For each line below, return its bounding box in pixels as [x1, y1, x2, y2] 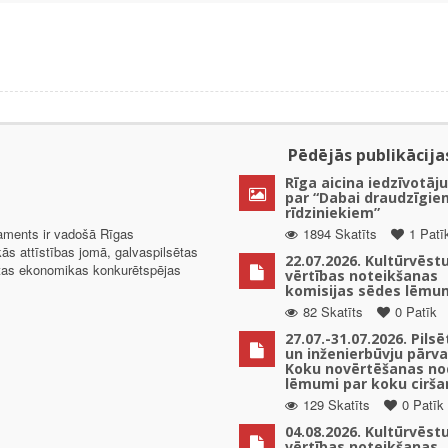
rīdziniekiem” [285, 203, 380, 223]
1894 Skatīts [303, 224, 377, 244]
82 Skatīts [303, 302, 363, 322]
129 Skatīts [303, 395, 370, 415]
